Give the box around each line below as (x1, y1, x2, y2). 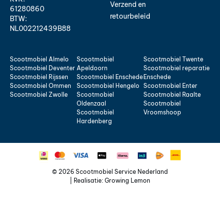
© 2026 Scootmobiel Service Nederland (52, 167, 168, 175)
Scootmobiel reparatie (143, 64, 210, 72)
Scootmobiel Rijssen (10, 73, 68, 81)
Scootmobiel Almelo (10, 55, 69, 63)
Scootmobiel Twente (143, 55, 203, 63)
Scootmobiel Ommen (10, 82, 71, 90)
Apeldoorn (77, 64, 108, 72)
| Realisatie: (70, 176, 105, 184)
